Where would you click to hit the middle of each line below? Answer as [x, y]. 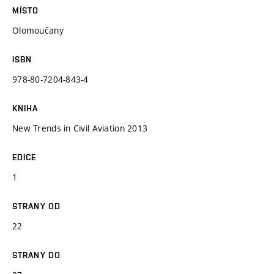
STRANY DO [37, 255]
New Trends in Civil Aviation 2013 [80, 128]
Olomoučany [38, 30]
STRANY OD [37, 206]
